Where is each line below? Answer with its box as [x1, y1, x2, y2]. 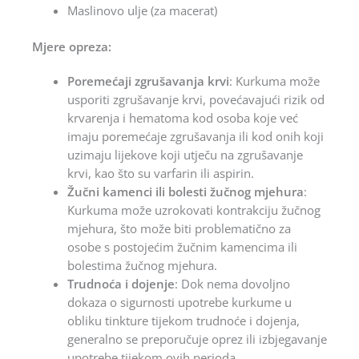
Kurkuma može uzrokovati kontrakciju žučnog [67, 201, 321, 218]
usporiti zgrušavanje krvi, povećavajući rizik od [67, 91, 325, 107]
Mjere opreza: [32, 38, 111, 54]
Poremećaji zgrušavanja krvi [67, 72, 229, 89]
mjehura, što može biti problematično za [67, 220, 291, 236]
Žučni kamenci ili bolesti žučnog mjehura [67, 183, 304, 200]
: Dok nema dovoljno [174, 275, 290, 292]
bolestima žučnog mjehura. [67, 256, 217, 273]
